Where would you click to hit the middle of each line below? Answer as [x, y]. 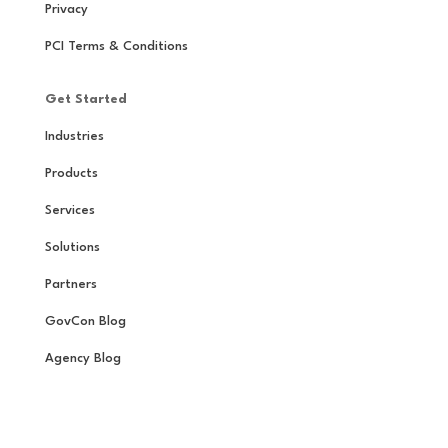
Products [71, 173]
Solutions [72, 247]
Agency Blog [82, 358]
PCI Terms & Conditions [116, 46]
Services [69, 210]
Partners [70, 284]
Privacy [66, 9]
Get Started [85, 99]
